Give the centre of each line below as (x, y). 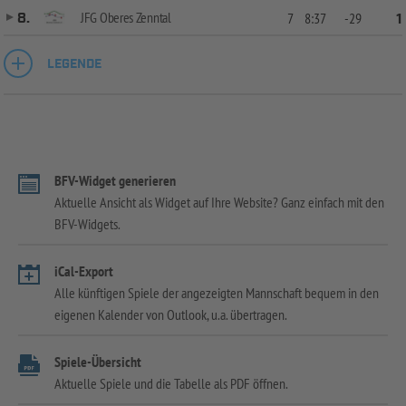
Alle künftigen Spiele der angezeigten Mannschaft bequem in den (217, 292)
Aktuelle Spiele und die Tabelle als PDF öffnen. (171, 383)
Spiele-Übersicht (98, 361)
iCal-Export (84, 271)
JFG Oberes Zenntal (126, 17)
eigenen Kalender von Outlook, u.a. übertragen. (171, 314)
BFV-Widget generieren (115, 180)
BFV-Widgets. (87, 223)
